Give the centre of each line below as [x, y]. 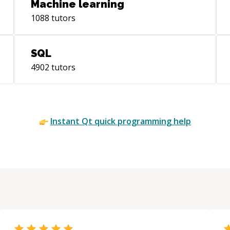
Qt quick [99, 121]
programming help [153, 121]
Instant [66, 121]
